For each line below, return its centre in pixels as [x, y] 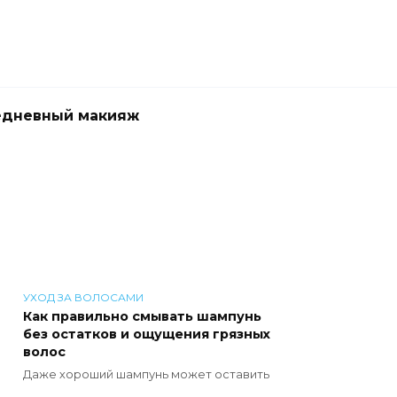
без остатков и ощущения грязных [147, 334]
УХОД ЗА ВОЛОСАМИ [83, 297]
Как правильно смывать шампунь [142, 316]
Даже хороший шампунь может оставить [146, 374]
